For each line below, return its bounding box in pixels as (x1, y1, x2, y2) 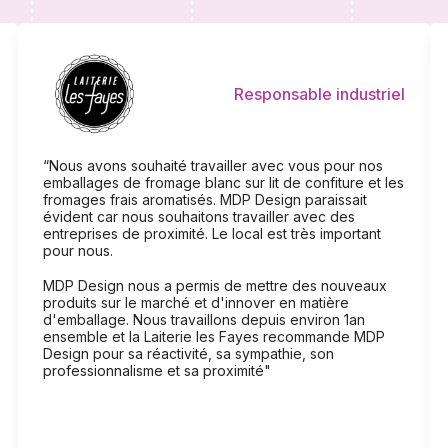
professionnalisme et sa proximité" (42, 362, 271, 380)
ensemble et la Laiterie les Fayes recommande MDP (42, 328, 385, 346)
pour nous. (42, 242, 113, 260)
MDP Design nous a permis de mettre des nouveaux (42, 277, 387, 295)
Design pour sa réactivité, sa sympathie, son (42, 345, 334, 363)
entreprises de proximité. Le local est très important (42, 225, 381, 243)
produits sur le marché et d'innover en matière (42, 294, 349, 312)
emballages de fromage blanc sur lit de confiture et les (42, 174, 404, 192)
